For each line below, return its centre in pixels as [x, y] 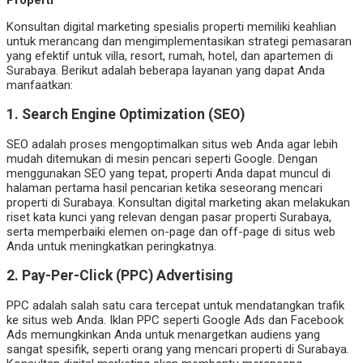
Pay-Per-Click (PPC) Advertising [127, 276]
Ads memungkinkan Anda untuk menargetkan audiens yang [163, 335]
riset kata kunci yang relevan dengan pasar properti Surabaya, [169, 217]
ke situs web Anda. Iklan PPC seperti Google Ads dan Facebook [175, 320]
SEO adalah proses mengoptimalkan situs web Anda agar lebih [172, 144]
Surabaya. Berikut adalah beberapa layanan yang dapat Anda [166, 70]
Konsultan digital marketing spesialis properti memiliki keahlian [171, 26]
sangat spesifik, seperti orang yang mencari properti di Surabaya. [178, 349]
